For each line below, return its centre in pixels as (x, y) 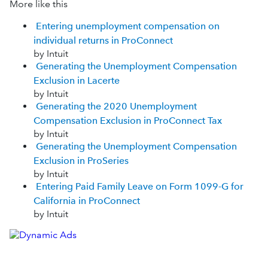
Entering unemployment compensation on (128, 26)
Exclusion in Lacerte (77, 80)
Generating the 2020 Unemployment (116, 106)
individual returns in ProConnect (103, 40)
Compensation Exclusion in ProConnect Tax (128, 120)
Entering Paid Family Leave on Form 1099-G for (140, 186)
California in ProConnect (87, 200)
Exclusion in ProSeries (81, 160)
